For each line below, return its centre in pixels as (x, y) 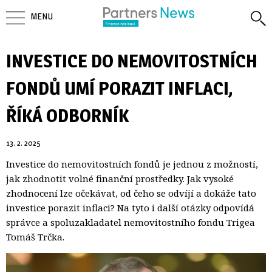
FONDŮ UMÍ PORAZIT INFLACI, (119, 88)
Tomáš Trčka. (35, 237)
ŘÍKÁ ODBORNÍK (67, 115)
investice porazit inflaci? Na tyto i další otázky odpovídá (130, 208)
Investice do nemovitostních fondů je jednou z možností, (132, 164)
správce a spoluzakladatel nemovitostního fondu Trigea (131, 222)
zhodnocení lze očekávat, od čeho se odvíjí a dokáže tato (131, 193)
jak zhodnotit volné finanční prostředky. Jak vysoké (120, 178)
